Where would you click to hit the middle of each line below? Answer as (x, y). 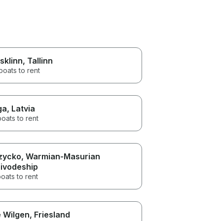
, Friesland (50, 214)
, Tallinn (37, 60)
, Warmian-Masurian (60, 156)
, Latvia (21, 108)
